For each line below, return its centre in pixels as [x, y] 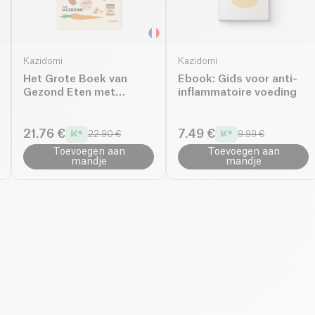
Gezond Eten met [69, 92]
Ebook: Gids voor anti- [238, 79]
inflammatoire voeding [237, 92]
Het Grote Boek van [75, 79]
